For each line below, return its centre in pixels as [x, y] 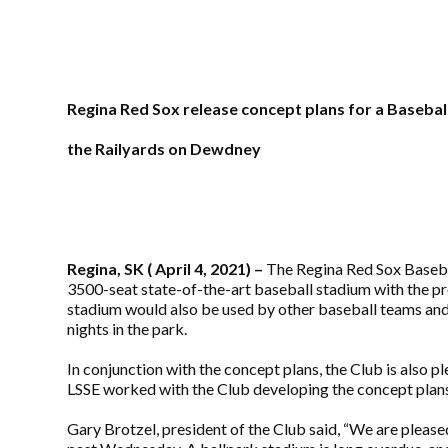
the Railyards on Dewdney [164, 149]
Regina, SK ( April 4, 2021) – [165, 269]
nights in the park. [127, 329]
